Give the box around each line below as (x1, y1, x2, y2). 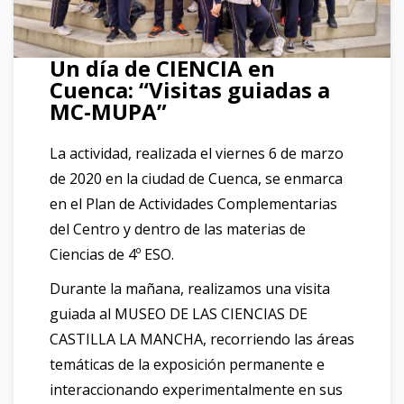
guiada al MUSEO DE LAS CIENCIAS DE (50, 303, 308, 324)
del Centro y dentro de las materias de (50, 218, 306, 239)
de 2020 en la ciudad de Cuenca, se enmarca (50, 168, 343, 188)
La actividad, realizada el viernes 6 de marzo (50, 142, 344, 163)
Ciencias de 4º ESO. (50, 243, 174, 264)
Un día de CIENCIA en (50, 52, 275, 83)
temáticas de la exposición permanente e (50, 353, 325, 374)
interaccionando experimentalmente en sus (50, 379, 343, 399)
